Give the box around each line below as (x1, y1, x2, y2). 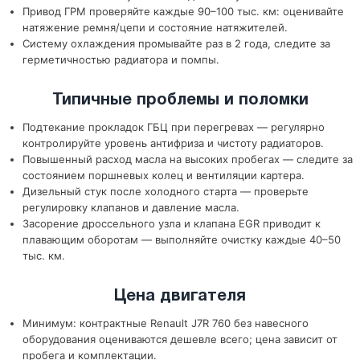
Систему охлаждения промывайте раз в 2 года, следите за (22, 37, 330, 50)
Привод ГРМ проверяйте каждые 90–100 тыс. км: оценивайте (22, 5, 344, 18)
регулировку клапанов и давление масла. (22, 201, 239, 214)
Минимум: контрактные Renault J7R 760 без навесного (22, 317, 309, 329)
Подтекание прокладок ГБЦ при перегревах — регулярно (22, 121, 325, 133)
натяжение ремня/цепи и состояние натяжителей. (22, 21, 288, 34)
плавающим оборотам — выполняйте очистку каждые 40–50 (22, 233, 341, 246)
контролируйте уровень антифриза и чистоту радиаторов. (22, 137, 324, 149)
